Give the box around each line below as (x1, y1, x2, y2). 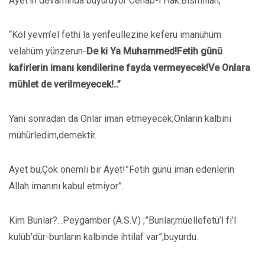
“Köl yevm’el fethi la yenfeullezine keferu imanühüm (9, 29, 221, 40)
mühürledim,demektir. (9, 130, 96, 141)
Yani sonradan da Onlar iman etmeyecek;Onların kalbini (9, 113, 231, 124)
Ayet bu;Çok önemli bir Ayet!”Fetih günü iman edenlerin (9, 164, 234, 175)
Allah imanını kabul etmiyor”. (9, 180, 124, 192)
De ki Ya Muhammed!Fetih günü (86, 46, 222, 57)
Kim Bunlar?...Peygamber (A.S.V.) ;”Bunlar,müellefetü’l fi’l (9, 215, 236, 226)
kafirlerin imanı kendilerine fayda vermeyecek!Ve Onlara (9, 62, 250, 73)
